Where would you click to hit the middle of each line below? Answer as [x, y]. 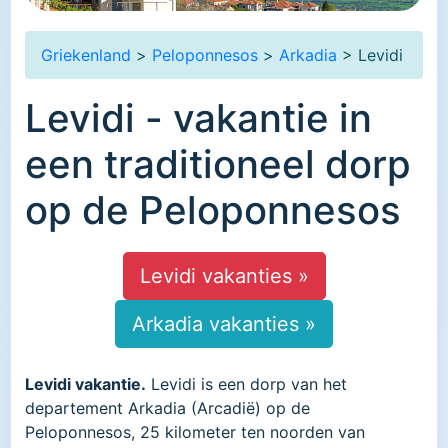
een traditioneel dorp [218, 163]
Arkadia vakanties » [224, 323]
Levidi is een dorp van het [246, 383]
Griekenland [86, 54]
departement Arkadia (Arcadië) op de [167, 407]
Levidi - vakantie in [198, 117]
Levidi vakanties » [224, 275]
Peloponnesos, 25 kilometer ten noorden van [195, 431]
